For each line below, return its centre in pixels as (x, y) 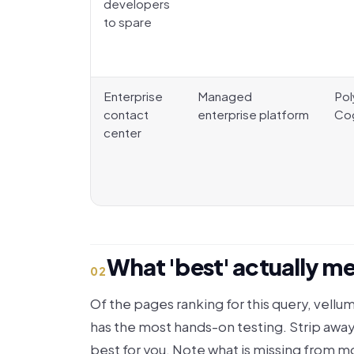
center (122, 132)
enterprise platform (253, 114)
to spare (128, 22)
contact (126, 114)
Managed (225, 96)
